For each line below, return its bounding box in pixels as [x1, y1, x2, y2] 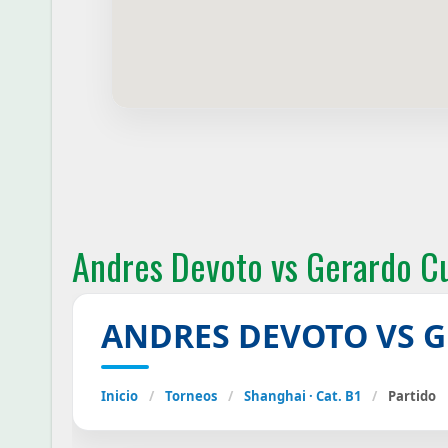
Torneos [165, 387, 217, 405]
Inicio [101, 387, 138, 405]
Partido [388, 387, 436, 405]
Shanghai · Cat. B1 [244, 387, 361, 405]
